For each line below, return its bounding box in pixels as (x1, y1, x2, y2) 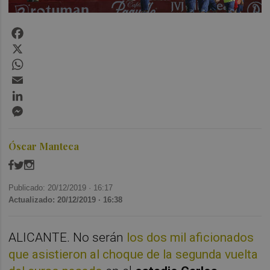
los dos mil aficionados (127, 230, 254, 245)
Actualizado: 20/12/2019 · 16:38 (8, 195, 123, 204)
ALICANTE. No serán (8, 230, 127, 245)
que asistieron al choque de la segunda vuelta (8, 246, 259, 262)
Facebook (25, 24, 67, 36)
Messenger (25, 102, 75, 114)
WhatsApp (25, 55, 69, 67)
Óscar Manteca (8, 139, 80, 152)
